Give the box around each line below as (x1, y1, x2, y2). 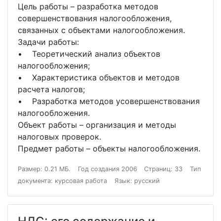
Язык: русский (114, 177, 160, 184)
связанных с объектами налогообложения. (18, 25, 185, 35)
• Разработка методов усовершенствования (18, 96, 200, 106)
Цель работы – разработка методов (18, 1, 158, 11)
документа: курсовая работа (18, 177, 107, 184)
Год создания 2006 (77, 165, 137, 173)
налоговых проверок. (18, 132, 101, 142)
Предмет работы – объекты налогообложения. (18, 144, 200, 153)
